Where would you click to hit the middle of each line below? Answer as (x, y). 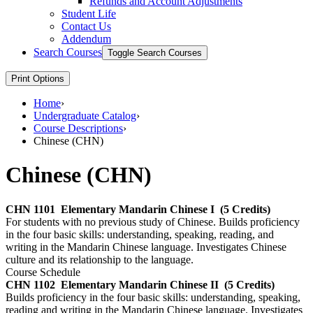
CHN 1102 (30, 284)
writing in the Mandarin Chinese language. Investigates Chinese (146, 247)
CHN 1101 (30, 209)
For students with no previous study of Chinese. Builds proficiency (153, 221)
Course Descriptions (78, 128)
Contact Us (86, 26)
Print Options (38, 78)
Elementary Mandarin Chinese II (140, 284)
